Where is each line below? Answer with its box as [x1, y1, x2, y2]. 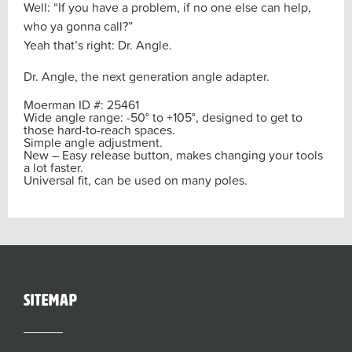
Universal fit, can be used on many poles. [24, 170, 247, 190]
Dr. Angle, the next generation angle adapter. [24, 67, 269, 86]
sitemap [24, 291, 78, 310]
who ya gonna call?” [24, 16, 133, 36]
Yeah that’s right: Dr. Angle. [24, 35, 172, 55]
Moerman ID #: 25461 [24, 95, 139, 115]
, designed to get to [196, 108, 302, 127]
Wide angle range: [24, 108, 126, 127]
